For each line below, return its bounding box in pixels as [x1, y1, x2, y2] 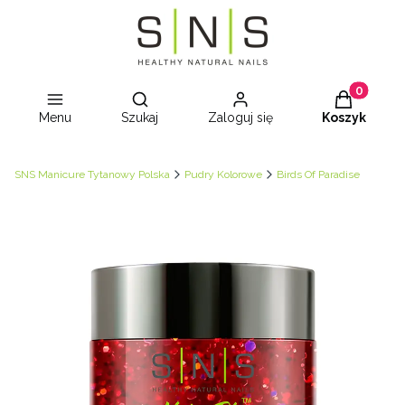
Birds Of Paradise [277, 168, 360, 181]
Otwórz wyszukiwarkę [138, 89, 287, 107]
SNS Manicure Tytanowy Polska [14, 168, 170, 181]
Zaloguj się [207, 110, 273, 125]
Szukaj [121, 110, 159, 125]
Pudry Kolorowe [184, 168, 262, 181]
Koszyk [321, 110, 366, 125]
